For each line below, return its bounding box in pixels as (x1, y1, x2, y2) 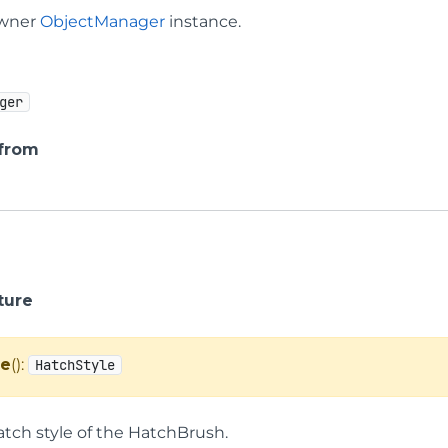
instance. (165, 11, 242, 31)
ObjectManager (40, 11, 166, 31)
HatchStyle (35, 355, 116, 374)
